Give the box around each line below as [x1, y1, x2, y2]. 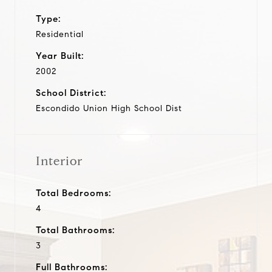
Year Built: [36, 50, 84, 61]
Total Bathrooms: [36, 224, 115, 236]
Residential [36, 29, 84, 39]
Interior [36, 153, 83, 169]
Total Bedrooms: [36, 187, 111, 199]
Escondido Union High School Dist [36, 103, 182, 114]
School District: [36, 87, 106, 98]
